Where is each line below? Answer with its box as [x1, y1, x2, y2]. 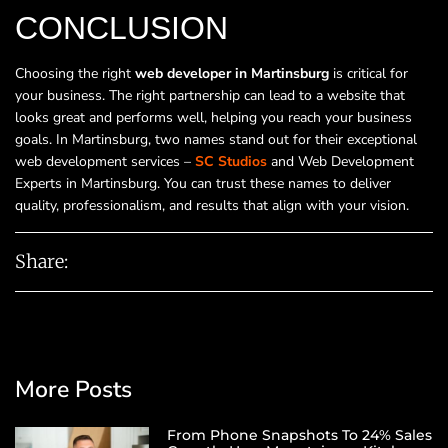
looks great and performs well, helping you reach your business [15, 108, 412, 128]
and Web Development [267, 152, 414, 172]
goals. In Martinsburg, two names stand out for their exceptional [15, 130, 417, 150]
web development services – [15, 152, 191, 172]
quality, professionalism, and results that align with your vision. [15, 196, 409, 216]
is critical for [329, 64, 408, 84]
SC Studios [195, 152, 267, 172]
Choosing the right [15, 64, 135, 84]
